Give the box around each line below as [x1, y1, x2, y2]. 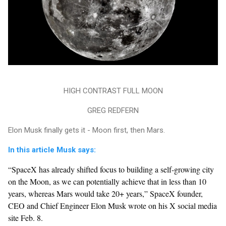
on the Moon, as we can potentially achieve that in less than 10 [8, 176, 206, 187]
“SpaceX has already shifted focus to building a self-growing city [8, 164, 214, 175]
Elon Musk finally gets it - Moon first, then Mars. [8, 126, 165, 135]
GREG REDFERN [87, 106, 139, 116]
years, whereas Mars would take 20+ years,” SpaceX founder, [8, 188, 203, 199]
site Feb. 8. [8, 212, 43, 223]
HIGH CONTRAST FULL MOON [63, 86, 163, 96]
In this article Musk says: [8, 145, 96, 155]
